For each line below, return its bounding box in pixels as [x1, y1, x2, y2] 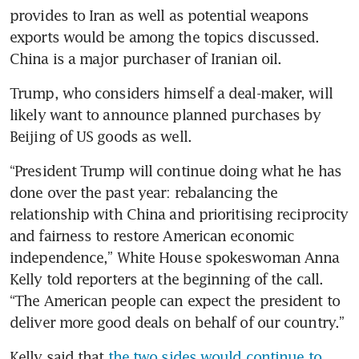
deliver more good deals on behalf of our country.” [10, 313, 345, 331]
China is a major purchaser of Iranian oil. [10, 49, 282, 67]
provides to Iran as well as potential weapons [10, 6, 309, 24]
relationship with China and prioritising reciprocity [10, 204, 349, 223]
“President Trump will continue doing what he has [10, 161, 341, 179]
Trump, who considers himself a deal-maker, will [10, 83, 333, 102]
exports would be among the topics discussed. [10, 27, 320, 46]
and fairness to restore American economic [10, 226, 295, 244]
